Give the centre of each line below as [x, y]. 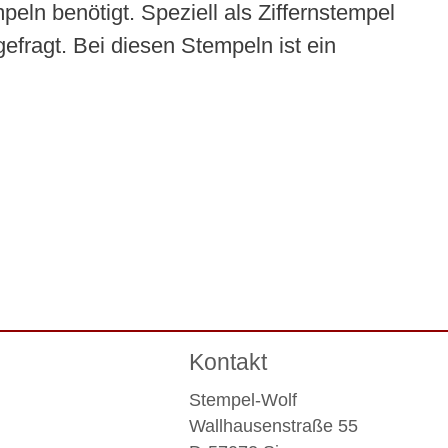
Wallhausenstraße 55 [273, 425]
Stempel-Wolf [242, 399]
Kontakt [227, 362]
